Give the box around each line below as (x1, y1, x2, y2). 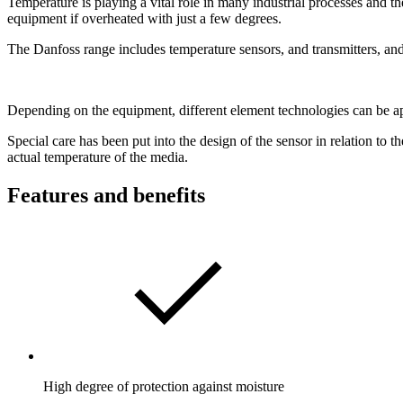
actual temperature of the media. (7, 148, 188, 165)
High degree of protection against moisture (43, 378, 284, 394)
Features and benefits (7, 183, 205, 207)
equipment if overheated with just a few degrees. (7, 10, 282, 26)
